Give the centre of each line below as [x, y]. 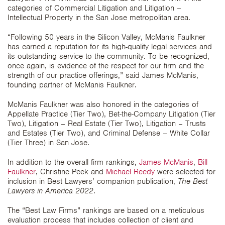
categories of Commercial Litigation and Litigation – [94, 8]
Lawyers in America [40, 191]
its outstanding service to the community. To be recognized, [108, 56]
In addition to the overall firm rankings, [73, 162]
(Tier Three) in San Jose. [48, 143]
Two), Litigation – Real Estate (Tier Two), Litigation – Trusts [107, 124]
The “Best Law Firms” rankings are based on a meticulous [106, 210]
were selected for [185, 172]
